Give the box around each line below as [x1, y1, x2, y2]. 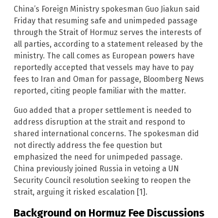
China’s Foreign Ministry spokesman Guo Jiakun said [14, 4, 200, 14]
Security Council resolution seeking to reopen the [14, 176, 191, 185]
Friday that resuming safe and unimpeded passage [14, 16, 198, 26]
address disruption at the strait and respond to [14, 117, 185, 127]
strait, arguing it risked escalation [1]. [14, 187, 147, 197]
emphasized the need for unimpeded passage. [14, 152, 182, 162]
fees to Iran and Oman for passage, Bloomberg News [14, 74, 204, 84]
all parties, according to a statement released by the [14, 39, 203, 49]
